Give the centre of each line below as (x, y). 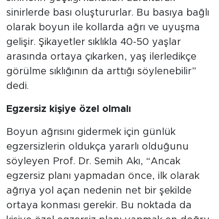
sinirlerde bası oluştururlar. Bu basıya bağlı (108, 12)
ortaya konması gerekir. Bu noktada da (99, 205)
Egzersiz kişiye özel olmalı (68, 109)
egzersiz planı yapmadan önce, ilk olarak (103, 176)
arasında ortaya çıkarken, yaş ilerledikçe (101, 56)
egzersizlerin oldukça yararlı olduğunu (97, 146)
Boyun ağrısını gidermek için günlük (91, 132)
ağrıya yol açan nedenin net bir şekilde (99, 190)
